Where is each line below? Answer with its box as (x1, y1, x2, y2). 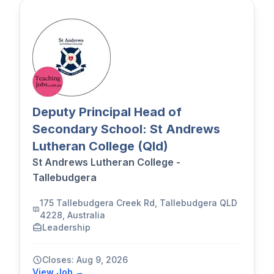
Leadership (42, 222, 91, 233)
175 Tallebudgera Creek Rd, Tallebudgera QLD (40, 198, 238, 209)
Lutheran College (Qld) (32, 139, 168, 154)
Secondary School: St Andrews (32, 122, 220, 137)
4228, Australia (40, 210, 106, 221)
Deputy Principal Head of (32, 105, 182, 120)
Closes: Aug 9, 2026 (42, 254, 128, 265)
